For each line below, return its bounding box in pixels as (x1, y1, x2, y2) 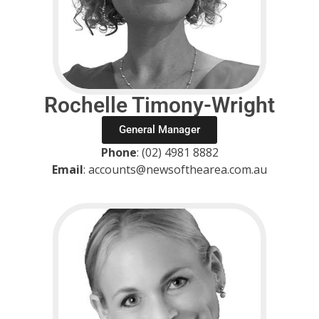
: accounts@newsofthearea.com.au (83, 161, 267, 177)
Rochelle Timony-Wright (44, 92, 275, 117)
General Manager (119, 122, 200, 136)
